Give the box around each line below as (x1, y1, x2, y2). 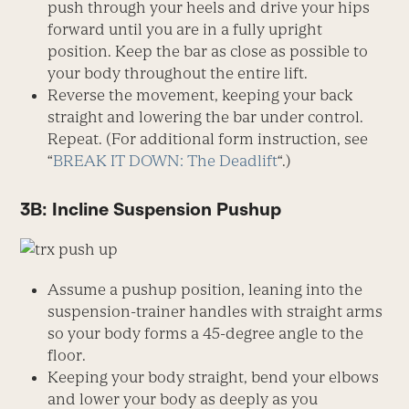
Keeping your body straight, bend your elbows (47, 368, 380, 387)
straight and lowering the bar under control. (47, 107, 364, 126)
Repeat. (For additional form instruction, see (47, 129, 369, 148)
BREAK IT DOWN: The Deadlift (53, 151, 278, 170)
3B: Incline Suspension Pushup (20, 198, 282, 219)
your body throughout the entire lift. (47, 63, 309, 82)
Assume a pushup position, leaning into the (47, 280, 363, 299)
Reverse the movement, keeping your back (47, 85, 353, 104)
